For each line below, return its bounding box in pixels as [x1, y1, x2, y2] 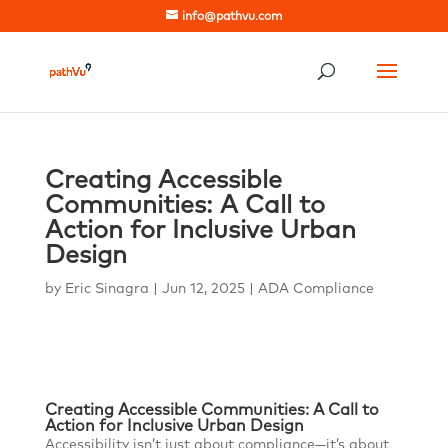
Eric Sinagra [64, 282, 149, 296]
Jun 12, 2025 [161, 282, 245, 296]
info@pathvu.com [181, 11, 282, 23]
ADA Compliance [257, 282, 374, 296]
